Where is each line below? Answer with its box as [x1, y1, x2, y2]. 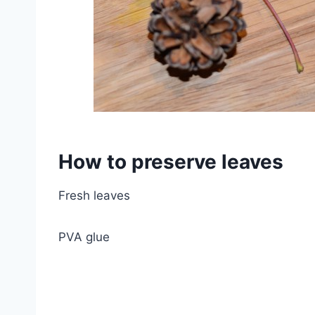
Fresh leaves [58, 188, 130, 202]
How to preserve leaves [58, 150, 283, 174]
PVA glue [58, 230, 110, 244]
